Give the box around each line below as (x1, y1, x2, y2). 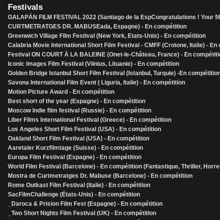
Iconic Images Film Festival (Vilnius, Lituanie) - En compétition (8, 60, 179, 67)
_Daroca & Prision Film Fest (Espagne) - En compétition (8, 200, 163, 207)
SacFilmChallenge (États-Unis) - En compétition (8, 191, 140, 198)
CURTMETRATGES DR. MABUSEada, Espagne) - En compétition (8, 23, 187, 30)
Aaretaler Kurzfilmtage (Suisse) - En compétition (8, 144, 143, 151)
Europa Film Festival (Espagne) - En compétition (8, 154, 141, 161)
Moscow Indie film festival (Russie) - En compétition (8, 107, 151, 114)
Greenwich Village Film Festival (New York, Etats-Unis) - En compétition (8, 32, 206, 39)
